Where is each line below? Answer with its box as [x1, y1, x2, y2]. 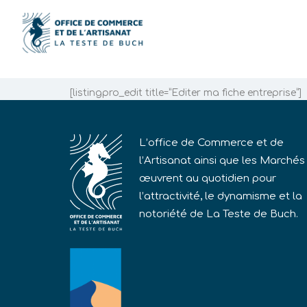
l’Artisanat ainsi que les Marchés [138, 155, 305, 167]
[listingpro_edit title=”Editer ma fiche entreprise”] [70, 88, 302, 98]
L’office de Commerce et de [138, 137, 284, 149]
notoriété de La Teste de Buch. [138, 208, 298, 220]
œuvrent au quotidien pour [138, 173, 276, 184]
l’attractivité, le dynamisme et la [138, 191, 302, 202]
